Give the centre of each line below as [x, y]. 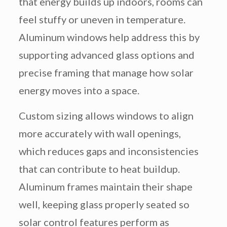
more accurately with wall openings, [100, 134]
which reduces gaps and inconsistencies [108, 151]
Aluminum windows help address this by [109, 37]
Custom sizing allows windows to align [106, 116]
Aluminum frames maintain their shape [105, 187]
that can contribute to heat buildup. [99, 169]
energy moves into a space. [79, 90]
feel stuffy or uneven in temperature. [102, 20]
